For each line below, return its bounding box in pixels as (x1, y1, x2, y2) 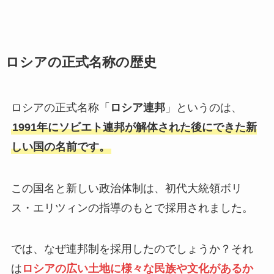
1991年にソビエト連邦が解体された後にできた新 (12, 120, 257, 133)
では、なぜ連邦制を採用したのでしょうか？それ (10, 243, 253, 256)
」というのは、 (165, 101, 242, 114)
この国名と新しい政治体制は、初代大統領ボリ (10, 182, 242, 194)
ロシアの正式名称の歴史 (5, 54, 157, 70)
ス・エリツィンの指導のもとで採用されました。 (10, 201, 253, 214)
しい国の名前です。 (10, 140, 110, 153)
